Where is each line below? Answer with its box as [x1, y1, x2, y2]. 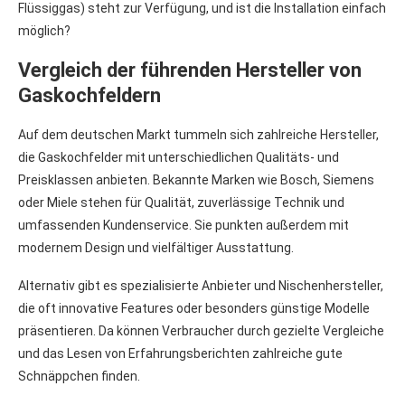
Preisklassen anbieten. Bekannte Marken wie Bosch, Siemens [18, 172, 374, 187]
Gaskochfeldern [18, 83, 161, 107]
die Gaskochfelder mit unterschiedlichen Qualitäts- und [18, 149, 339, 165]
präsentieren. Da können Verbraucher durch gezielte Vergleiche [18, 323, 384, 338]
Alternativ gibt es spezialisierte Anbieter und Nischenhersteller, [18, 278, 383, 293]
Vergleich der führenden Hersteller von [18, 58, 362, 81]
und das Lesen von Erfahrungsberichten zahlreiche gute [18, 345, 343, 361]
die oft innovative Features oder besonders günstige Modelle [18, 300, 370, 316]
